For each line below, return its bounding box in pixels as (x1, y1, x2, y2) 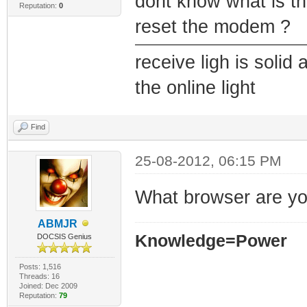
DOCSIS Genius (37, 232, 93, 241)
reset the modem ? (134, 16, 291, 37)
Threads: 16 (19, 271, 60, 280)
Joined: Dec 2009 (19, 281, 77, 290)
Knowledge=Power (134, 231, 287, 250)
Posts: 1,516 (19, 262, 61, 271)
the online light (134, 77, 256, 98)
